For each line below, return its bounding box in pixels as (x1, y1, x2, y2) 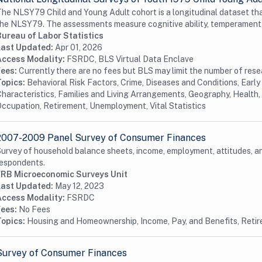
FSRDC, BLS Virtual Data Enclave (67, 54, 194, 64)
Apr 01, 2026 (55, 43, 102, 52)
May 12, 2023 (55, 181, 104, 191)
